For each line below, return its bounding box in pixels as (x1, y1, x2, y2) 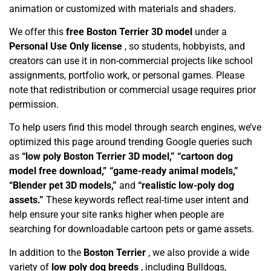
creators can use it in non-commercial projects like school (9, 55, 253, 67)
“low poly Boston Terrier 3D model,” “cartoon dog (22, 151, 233, 163)
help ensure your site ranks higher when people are (9, 209, 224, 221)
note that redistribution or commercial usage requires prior (9, 84, 256, 96)
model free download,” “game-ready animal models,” (9, 165, 238, 177)
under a (195, 26, 227, 38)
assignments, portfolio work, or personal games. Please (9, 70, 244, 82)
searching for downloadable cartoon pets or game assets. (9, 223, 254, 235)
